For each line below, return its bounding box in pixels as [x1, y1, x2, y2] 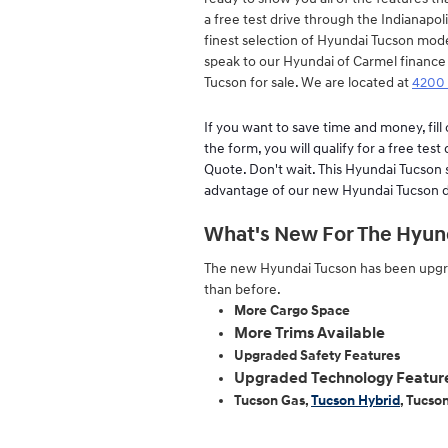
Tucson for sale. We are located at [204, 73, 412, 91]
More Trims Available [234, 323, 385, 344]
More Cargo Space [234, 302, 350, 320]
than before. [204, 281, 281, 299]
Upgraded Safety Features [234, 347, 400, 365]
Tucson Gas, [234, 392, 311, 410]
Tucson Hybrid [311, 392, 400, 410]
